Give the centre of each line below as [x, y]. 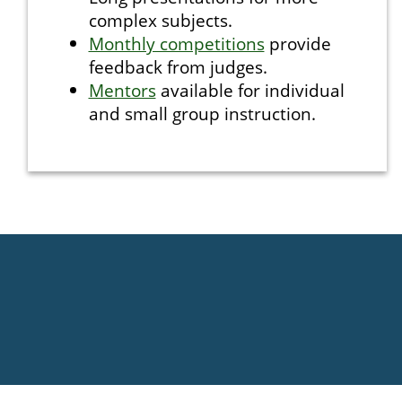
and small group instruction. [202, 114]
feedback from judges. [178, 67]
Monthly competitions [176, 44]
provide [297, 44]
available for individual [250, 90]
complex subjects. [160, 20]
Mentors [122, 90]
